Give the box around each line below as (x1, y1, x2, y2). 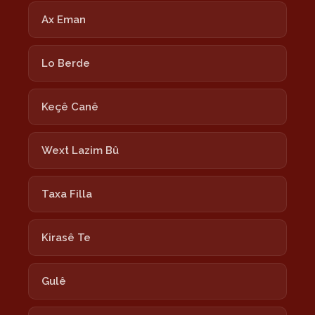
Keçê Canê (41, 101, 98, 114)
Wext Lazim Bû (41, 144, 119, 157)
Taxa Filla (41, 188, 92, 201)
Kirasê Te (41, 231, 91, 245)
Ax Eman (41, 13, 86, 27)
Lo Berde (41, 57, 90, 70)
